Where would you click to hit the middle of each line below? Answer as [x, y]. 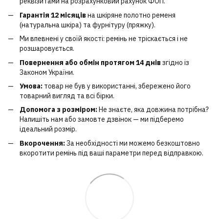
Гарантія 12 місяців [53, 15]
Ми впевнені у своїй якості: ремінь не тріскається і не [104, 39]
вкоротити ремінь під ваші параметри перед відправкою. [111, 153]
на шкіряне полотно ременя [131, 15]
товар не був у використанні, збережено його [117, 86]
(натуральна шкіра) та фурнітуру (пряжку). [88, 25]
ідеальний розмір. [48, 129]
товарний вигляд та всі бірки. [67, 96]
